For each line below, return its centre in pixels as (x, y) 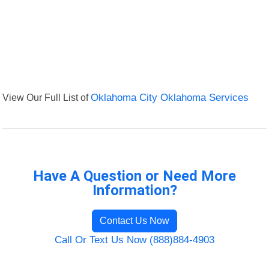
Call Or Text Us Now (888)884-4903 (134, 240)
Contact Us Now (134, 221)
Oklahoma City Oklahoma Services (170, 98)
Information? (134, 191)
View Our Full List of (47, 98)
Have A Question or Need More (134, 176)
